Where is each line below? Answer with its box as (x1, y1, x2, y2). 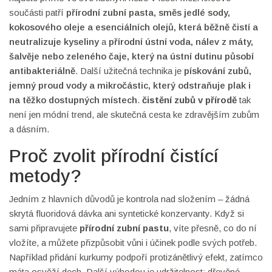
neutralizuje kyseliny (9, 36, 99, 47)
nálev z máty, (195, 36, 253, 47)
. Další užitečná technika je (75, 66, 184, 76)
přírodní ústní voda (109, 36, 191, 47)
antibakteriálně (9, 66, 75, 76)
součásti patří (9, 7, 66, 18)
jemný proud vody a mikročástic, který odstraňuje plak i (9, 80, 251, 90)
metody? (9, 166, 81, 186)
